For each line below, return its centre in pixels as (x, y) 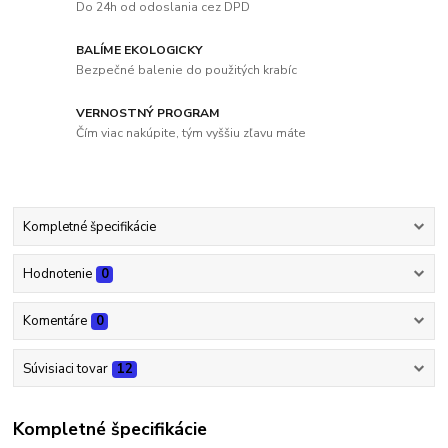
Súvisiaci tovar (65, 368)
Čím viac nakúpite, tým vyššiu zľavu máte (191, 132)
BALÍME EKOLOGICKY (140, 50)
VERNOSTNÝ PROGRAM (148, 112)
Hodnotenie (57, 274)
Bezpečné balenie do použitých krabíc (187, 69)
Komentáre (54, 321)
